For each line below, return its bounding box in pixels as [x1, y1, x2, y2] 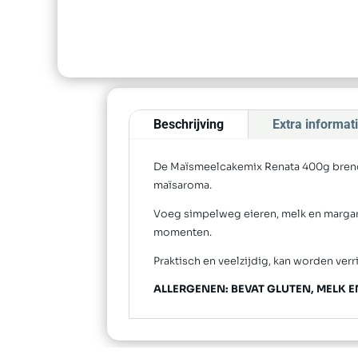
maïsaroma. [153, 179, 213, 193]
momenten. [153, 225, 213, 239]
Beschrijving [153, 117, 225, 133]
